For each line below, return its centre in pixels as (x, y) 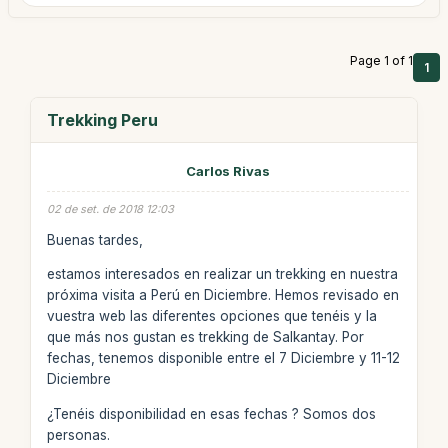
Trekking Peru (102, 120)
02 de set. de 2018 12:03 (110, 209)
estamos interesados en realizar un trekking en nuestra (222, 274)
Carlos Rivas (227, 171)
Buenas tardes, (94, 239)
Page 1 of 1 (381, 60)
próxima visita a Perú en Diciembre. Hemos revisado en (222, 295)
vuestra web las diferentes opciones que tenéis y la (211, 316)
